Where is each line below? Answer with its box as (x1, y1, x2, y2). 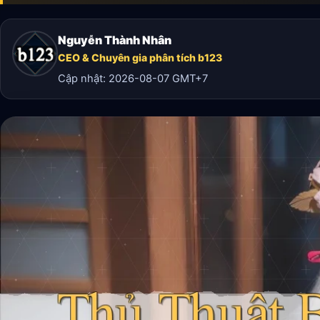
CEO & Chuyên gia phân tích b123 (58, 51, 222, 64)
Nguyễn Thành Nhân (58, 32, 171, 47)
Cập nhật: (58, 71, 109, 85)
